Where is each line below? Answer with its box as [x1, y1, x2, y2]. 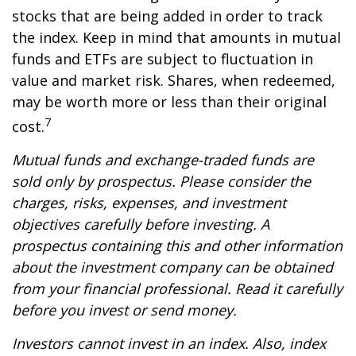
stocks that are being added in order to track [12, 6, 323, 25]
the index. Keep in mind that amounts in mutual [12, 28, 341, 47]
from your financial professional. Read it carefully [12, 279, 342, 298]
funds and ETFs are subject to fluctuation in [12, 49, 313, 68]
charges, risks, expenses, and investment [12, 193, 286, 212]
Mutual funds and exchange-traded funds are [12, 150, 314, 169]
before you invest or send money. [12, 300, 237, 319]
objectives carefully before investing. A [12, 215, 269, 234]
